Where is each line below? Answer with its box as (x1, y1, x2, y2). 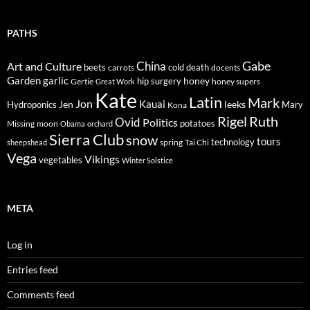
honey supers (212, 75, 260, 86)
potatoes (180, 117, 215, 129)
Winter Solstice (122, 155, 173, 165)
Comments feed (7, 288, 75, 300)
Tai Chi (185, 137, 209, 147)
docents (211, 62, 240, 73)
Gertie (71, 75, 93, 86)
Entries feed (7, 263, 58, 275)
